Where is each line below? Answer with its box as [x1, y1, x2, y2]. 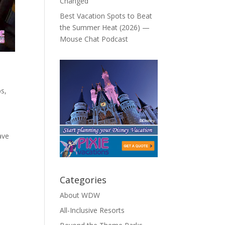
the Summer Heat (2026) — [60, 23, 150, 32]
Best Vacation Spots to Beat [60, 11, 153, 21]
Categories [60, 174, 107, 186]
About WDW [60, 190, 100, 200]
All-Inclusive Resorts [60, 205, 125, 215]
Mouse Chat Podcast [60, 34, 129, 44]
